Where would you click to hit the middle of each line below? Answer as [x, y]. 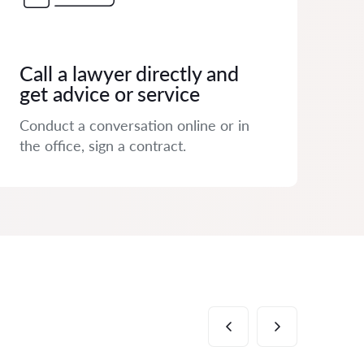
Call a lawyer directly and [129, 73]
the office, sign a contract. [103, 145]
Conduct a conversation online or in [134, 125]
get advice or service [110, 93]
